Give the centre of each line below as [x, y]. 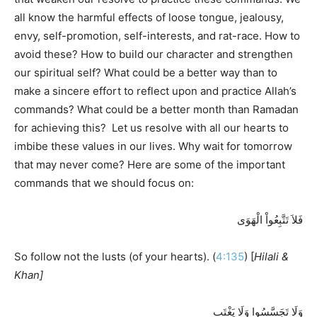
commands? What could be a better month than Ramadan [156, 109]
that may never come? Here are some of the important [150, 164]
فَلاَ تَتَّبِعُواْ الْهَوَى [270, 219]
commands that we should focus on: [104, 183]
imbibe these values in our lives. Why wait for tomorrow [153, 146]
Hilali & [271, 256]
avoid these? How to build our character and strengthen [154, 54]
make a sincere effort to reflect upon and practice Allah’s [155, 91]
